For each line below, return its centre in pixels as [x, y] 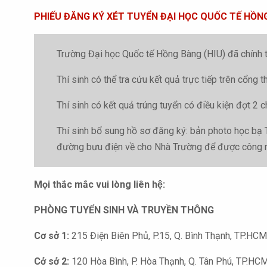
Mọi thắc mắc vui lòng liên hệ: [100, 184]
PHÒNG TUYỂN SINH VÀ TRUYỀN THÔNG [124, 210]
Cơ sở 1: [52, 236]
